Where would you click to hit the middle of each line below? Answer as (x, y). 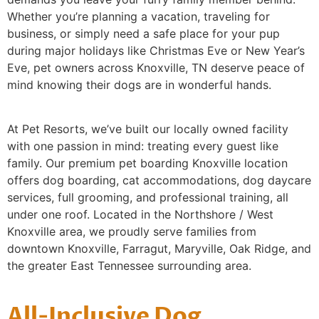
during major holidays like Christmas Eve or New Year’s (156, 50)
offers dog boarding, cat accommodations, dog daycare (159, 181)
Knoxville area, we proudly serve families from (132, 232)
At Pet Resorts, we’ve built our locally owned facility (148, 129)
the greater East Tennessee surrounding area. (129, 266)
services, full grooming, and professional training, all (148, 198)
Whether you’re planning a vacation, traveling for (138, 16)
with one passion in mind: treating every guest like (143, 146)
